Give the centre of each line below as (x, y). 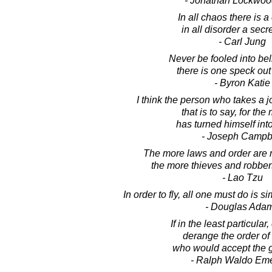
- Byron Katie (242, 83)
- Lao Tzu (242, 178)
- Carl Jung (242, 42)
